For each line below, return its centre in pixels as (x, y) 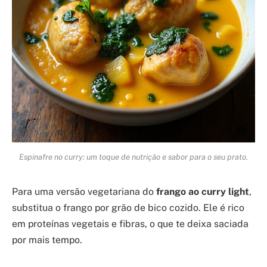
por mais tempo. (47, 240)
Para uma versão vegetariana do (84, 191)
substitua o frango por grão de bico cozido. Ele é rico (128, 207)
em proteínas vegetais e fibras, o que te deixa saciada (130, 223)
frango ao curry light (203, 191)
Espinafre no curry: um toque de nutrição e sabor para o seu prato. (133, 156)
